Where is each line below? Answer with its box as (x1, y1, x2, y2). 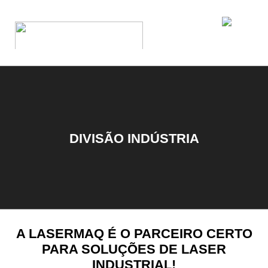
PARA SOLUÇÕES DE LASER (42, 242, 226, 257)
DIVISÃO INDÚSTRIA (69, 130, 199, 146)
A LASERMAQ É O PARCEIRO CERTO (16, 226, 252, 242)
